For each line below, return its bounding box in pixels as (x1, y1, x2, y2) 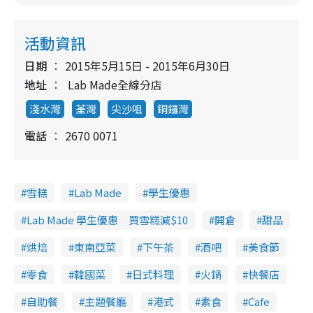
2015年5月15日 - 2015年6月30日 (65, 57, 230, 74)
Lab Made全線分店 (68, 76, 162, 93)
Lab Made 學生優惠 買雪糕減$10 (27, 212, 188, 227)
